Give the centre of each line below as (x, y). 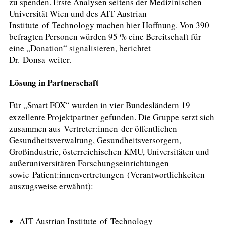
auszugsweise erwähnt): (53, 186)
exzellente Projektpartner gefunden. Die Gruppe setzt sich (112, 117)
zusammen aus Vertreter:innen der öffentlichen (93, 129)
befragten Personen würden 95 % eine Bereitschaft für (105, 36)
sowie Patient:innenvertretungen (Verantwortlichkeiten (107, 175)
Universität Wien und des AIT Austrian (78, 13)
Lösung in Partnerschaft (55, 82)
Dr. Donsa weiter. (42, 59)
